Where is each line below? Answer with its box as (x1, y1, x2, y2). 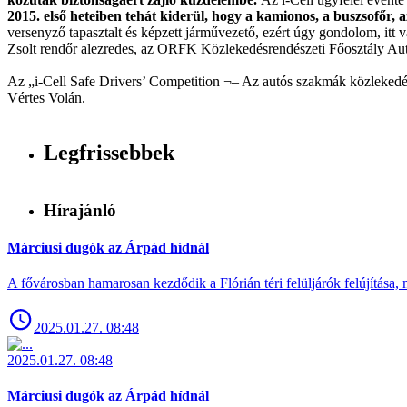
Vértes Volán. (7, 90, 89, 105)
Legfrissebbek (44, 140, 174, 164)
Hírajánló (44, 200, 116, 220)
